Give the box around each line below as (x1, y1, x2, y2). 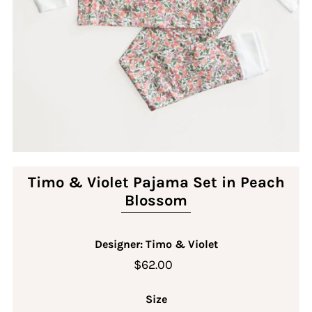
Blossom (125, 191, 187, 210)
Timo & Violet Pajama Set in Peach (27, 173, 285, 192)
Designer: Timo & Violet (94, 237, 218, 251)
